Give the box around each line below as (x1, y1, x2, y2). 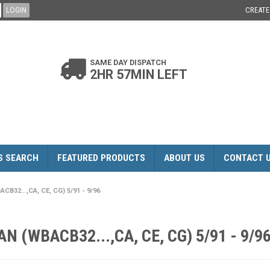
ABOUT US (164, 152, 205, 163)
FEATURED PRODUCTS (57, 152, 145, 163)
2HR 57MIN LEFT (89, 67, 187, 82)
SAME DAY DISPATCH (89, 58, 166, 67)
